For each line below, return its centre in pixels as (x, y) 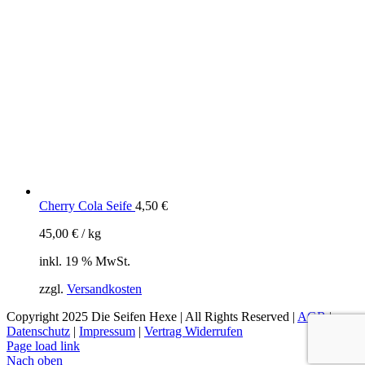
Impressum (107, 332)
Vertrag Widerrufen (193, 332)
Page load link (43, 346)
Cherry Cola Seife (86, 206)
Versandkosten (104, 289)
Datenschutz (38, 332)
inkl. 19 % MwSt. (85, 262)
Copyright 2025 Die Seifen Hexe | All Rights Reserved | (152, 317)
